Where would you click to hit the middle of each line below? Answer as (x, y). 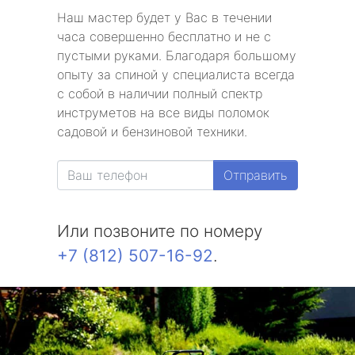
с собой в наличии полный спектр (160, 94)
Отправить (256, 175)
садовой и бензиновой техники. (152, 132)
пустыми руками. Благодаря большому (177, 55)
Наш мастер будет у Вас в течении (164, 17)
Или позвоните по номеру (160, 231)
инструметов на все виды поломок (163, 113)
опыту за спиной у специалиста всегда (176, 74)
